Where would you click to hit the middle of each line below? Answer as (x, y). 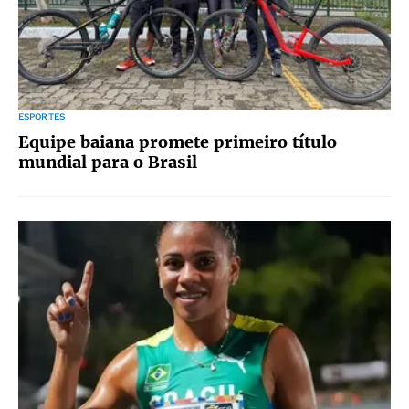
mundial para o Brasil (108, 162)
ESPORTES (42, 116)
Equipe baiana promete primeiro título (178, 142)
